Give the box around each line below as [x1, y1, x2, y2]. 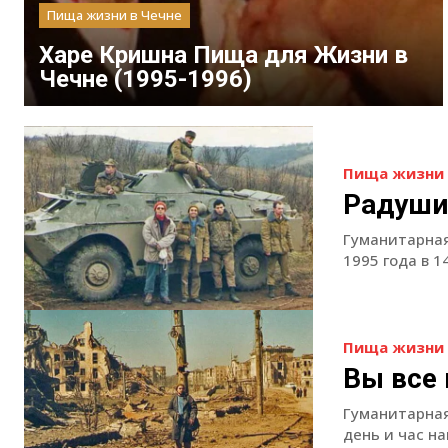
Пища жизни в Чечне [47, 5, 182, 24]
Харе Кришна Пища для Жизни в [39, 40, 408, 69]
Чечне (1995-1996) [39, 64, 252, 93]
